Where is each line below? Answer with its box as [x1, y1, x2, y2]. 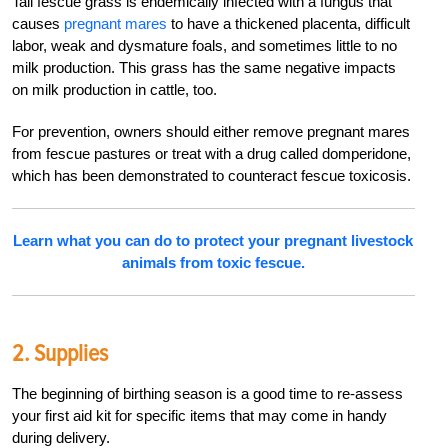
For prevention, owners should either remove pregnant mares [12, 123, 410, 141]
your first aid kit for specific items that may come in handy [12, 407, 387, 425]
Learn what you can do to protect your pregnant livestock [13, 232, 414, 250]
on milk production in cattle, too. [12, 81, 217, 99]
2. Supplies [12, 339, 108, 369]
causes [12, 15, 64, 33]
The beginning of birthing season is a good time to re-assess [12, 385, 403, 403]
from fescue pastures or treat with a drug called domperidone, [12, 145, 411, 163]
